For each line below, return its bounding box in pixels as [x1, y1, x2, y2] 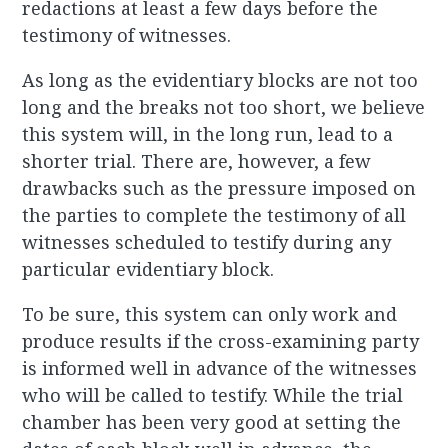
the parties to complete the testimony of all [22, 203, 407, 228]
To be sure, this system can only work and [22, 302, 398, 327]
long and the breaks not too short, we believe [22, 95, 426, 120]
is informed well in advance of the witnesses [22, 356, 418, 381]
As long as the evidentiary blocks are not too [22, 68, 419, 93]
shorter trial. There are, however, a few [22, 149, 372, 174]
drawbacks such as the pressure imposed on [22, 176, 417, 201]
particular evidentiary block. [22, 257, 275, 282]
